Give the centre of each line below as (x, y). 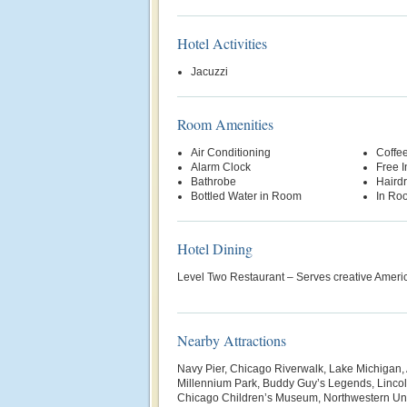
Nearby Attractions (232, 340)
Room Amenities (225, 124)
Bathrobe (213, 182)
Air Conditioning (231, 153)
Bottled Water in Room (246, 196)
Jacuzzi (209, 72)
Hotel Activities (222, 43)
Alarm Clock (221, 167)
